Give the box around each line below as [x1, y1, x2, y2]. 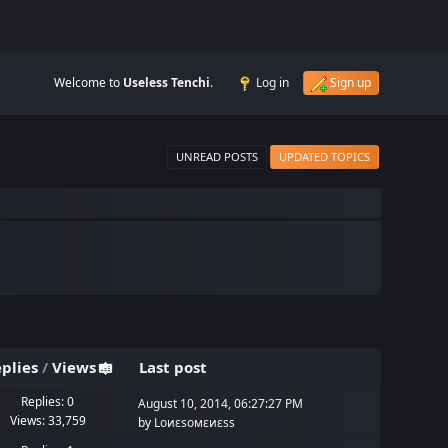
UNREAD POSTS [175, 148, 258, 164]
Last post [138, 357, 207, 377]
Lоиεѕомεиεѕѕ [154, 413, 236, 431]
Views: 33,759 [9, 412, 86, 429]
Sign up [329, 74, 371, 91]
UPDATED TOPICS [278, 148, 370, 164]
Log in [255, 74, 289, 91]
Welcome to [53, 74, 123, 91]
